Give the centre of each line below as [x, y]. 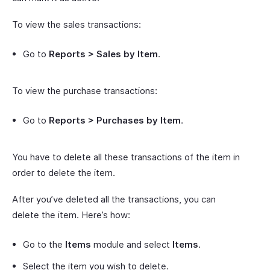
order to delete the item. [64, 172]
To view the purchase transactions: [85, 90]
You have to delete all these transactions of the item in [126, 157]
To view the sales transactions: [77, 24]
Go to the [44, 244]
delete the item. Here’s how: [71, 215]
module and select [132, 244]
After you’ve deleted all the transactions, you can [114, 199]
